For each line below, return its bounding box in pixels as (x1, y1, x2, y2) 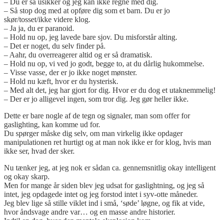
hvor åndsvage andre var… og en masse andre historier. (4, 208, 175, 217)
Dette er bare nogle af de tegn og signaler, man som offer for (4, 111, 190, 120)
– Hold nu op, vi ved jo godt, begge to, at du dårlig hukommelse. (4, 59, 204, 68)
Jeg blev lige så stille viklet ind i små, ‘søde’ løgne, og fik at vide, (4, 199, 205, 208)
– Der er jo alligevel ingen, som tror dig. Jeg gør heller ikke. (4, 95, 189, 104)
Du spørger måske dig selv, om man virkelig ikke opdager (4, 129, 183, 138)
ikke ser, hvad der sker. (4, 147, 75, 156)
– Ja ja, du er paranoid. (4, 24, 74, 33)
